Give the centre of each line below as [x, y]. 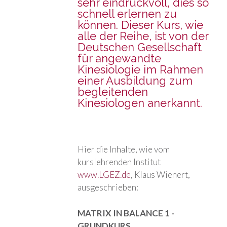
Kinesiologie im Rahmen [141, 70]
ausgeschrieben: [108, 187]
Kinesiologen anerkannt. [140, 103]
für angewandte [120, 59]
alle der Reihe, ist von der [143, 36]
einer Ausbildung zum [135, 81]
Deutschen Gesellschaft [140, 47]
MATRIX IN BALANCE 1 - [126, 213]
